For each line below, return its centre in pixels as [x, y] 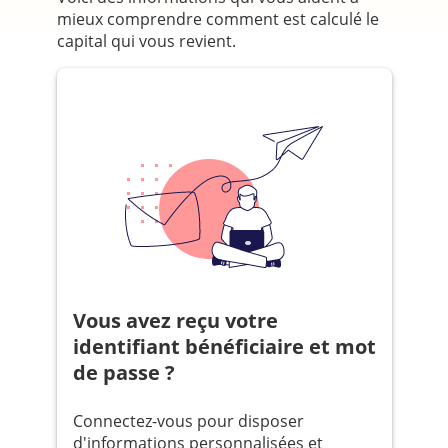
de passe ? [123, 373]
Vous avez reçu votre [79, 321]
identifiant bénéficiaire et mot [224, 347]
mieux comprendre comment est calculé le [217, 19]
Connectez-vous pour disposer [188, 421]
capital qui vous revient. [146, 41]
